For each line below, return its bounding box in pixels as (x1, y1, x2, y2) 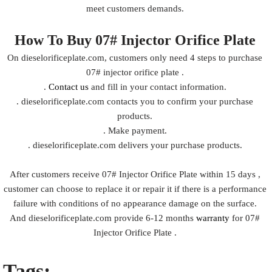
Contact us (48, 82, 89, 92)
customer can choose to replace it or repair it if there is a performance (3, 184, 267, 194)
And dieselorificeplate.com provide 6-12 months (10, 213, 197, 223)
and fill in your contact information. (88, 82, 226, 92)
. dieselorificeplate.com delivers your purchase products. (27, 140, 242, 150)
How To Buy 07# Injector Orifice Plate (14, 32, 256, 48)
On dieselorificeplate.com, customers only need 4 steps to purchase (7, 53, 263, 63)
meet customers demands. (86, 4, 184, 13)
